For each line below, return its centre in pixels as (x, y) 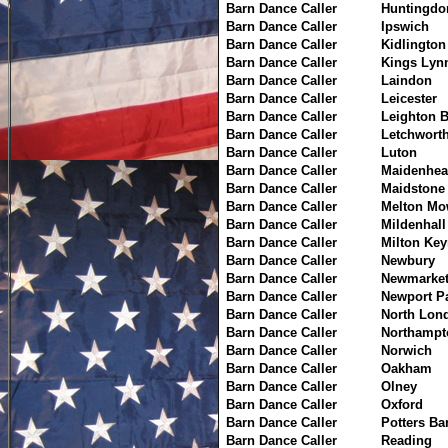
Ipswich (404, 26)
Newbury (407, 260)
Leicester (408, 98)
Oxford (401, 404)
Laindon (406, 80)
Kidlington (413, 44)
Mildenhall (413, 224)
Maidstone (412, 188)
